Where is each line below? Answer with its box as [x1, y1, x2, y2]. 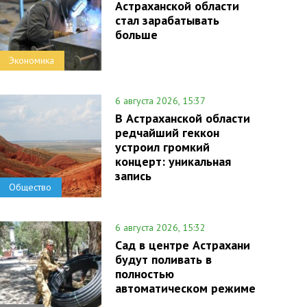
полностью [114, 266, 174, 282]
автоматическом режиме [114, 280, 256, 296]
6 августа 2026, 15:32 [114, 221, 206, 234]
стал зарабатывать [114, 12, 219, 28]
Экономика [8, 54, 54, 66]
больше [114, 27, 158, 42]
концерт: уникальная [114, 153, 231, 169]
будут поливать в [114, 251, 212, 267]
